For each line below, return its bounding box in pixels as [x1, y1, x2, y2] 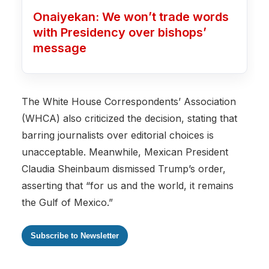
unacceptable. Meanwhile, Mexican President [22, 146, 228, 159]
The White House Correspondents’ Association [22, 95, 236, 108]
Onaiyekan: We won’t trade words [32, 9, 229, 24]
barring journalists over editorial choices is [22, 129, 214, 142]
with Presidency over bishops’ [32, 25, 207, 40]
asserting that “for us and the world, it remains [22, 180, 234, 192]
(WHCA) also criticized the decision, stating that [22, 112, 237, 125]
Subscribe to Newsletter [31, 231, 119, 241]
